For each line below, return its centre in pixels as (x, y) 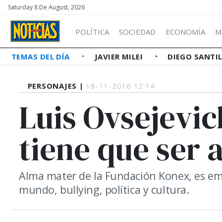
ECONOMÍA (185, 31)
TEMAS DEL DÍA (42, 56)
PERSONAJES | (57, 86)
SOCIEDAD (137, 31)
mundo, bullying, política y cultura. (104, 190)
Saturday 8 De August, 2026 (46, 7)
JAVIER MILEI (120, 56)
